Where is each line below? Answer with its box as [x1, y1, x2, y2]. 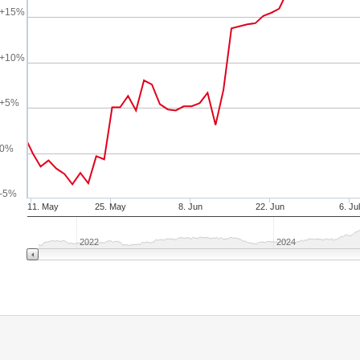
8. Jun [178, 202, 202, 211]
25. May [95, 202, 127, 211]
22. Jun [255, 202, 284, 211]
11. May [27, 202, 59, 211]
